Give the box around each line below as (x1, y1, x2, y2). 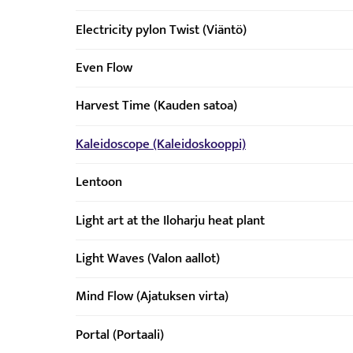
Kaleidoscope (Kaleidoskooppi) (76, 132, 246, 155)
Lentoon (76, 171, 122, 194)
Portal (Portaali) (76, 323, 164, 346)
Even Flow (76, 57, 132, 80)
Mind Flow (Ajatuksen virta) (76, 285, 229, 308)
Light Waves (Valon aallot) (76, 247, 220, 269)
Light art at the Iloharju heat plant (76, 209, 265, 232)
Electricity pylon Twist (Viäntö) (76, 18, 247, 41)
